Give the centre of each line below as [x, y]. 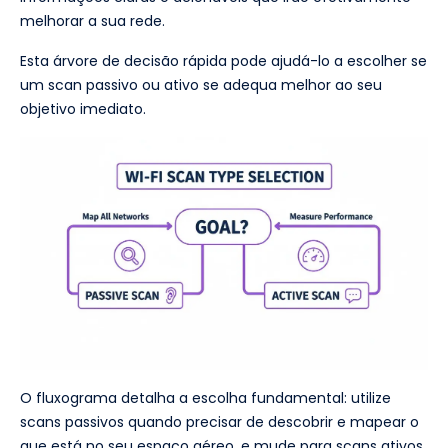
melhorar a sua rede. [92, 20]
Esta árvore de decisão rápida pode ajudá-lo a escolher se [223, 60]
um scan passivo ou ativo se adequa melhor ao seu [201, 84]
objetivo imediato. [83, 108]
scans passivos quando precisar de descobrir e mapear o [219, 422]
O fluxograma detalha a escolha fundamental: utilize [205, 398]
